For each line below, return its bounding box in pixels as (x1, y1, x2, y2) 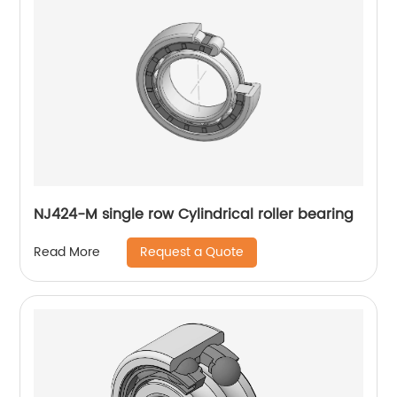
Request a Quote (140, 241, 245, 262)
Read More (34, 242, 101, 263)
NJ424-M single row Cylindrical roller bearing (34, 202, 354, 226)
